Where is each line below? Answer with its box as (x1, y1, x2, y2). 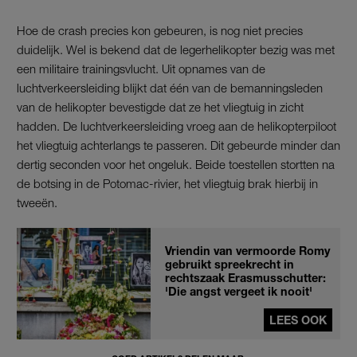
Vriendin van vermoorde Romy (165, 243, 330, 257)
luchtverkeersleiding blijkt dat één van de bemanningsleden (17, 80, 323, 95)
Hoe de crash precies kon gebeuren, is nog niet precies (17, 22, 303, 37)
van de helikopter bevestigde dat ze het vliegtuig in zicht (17, 99, 304, 114)
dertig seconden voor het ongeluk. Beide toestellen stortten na (17, 156, 335, 171)
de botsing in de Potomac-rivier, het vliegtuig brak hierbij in (17, 175, 318, 190)
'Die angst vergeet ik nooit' (165, 284, 312, 298)
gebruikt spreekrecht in (165, 257, 294, 271)
